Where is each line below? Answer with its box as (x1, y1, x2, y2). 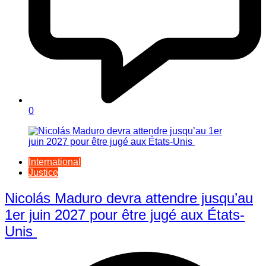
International (28, 157, 81, 167)
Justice (28, 167, 58, 178)
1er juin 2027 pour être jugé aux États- (5, 206, 245, 223)
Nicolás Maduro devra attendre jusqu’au (5, 189, 253, 206)
